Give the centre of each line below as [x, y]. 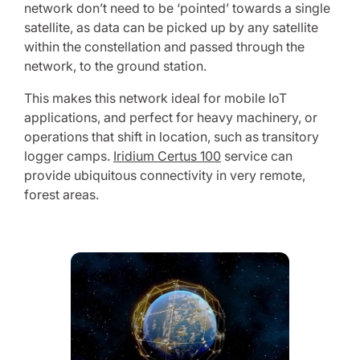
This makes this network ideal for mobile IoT [155, 98]
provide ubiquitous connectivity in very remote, [165, 175]
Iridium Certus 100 [167, 156]
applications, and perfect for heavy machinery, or [171, 117]
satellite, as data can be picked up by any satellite [171, 27]
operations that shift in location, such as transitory [172, 137]
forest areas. [61, 194]
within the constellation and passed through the [164, 47]
